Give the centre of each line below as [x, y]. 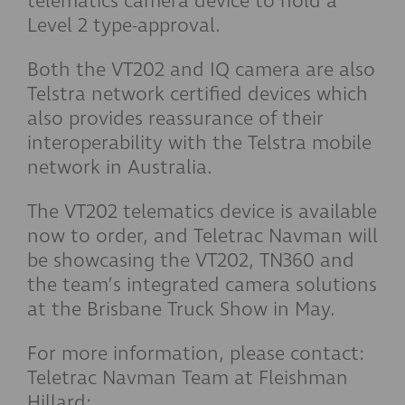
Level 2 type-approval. [124, 25]
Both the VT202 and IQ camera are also [201, 70]
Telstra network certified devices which [198, 94]
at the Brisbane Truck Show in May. [181, 309]
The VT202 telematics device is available [202, 212]
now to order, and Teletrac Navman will [202, 236]
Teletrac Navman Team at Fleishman [188, 378]
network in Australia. [120, 167]
